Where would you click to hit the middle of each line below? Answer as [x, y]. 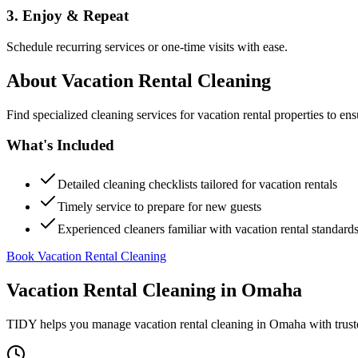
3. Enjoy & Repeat [68, 16]
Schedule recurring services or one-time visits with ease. [147, 46]
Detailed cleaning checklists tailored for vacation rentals [197, 184]
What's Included [60, 145]
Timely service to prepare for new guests [159, 207]
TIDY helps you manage [70, 324]
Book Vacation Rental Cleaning [86, 256]
